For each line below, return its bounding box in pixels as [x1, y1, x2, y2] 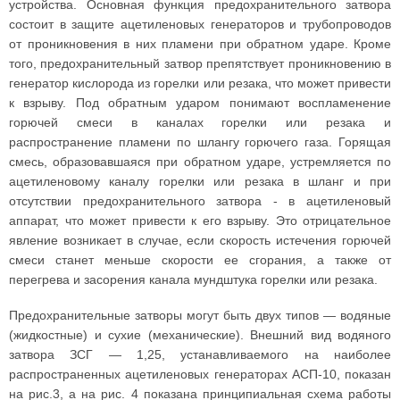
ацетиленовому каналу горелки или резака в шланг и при [9, 174, 391, 188]
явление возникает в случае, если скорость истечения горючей [9, 233, 391, 247]
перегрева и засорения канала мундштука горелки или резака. [9, 272, 378, 287]
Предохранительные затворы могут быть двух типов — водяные [9, 308, 391, 322]
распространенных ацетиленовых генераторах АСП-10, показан [9, 367, 391, 381]
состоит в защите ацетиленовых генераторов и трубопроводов [9, 17, 391, 31]
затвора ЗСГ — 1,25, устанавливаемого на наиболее [9, 347, 391, 362]
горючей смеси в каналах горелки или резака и [9, 115, 391, 129]
